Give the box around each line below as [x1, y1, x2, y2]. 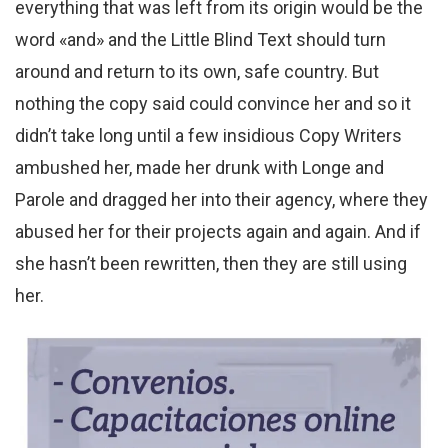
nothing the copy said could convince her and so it [15, 93, 411, 115]
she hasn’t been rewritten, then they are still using [15, 253, 407, 275]
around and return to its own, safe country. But [15, 61, 379, 83]
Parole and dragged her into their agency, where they [15, 189, 428, 211]
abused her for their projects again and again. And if [15, 221, 421, 243]
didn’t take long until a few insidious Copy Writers [15, 125, 402, 147]
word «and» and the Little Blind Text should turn [15, 29, 386, 51]
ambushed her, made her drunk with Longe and [15, 157, 384, 179]
